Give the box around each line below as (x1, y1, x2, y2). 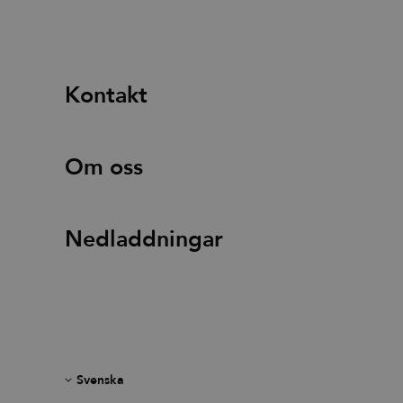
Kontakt (65, 79, 148, 111)
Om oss (65, 151, 143, 183)
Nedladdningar (65, 223, 223, 255)
